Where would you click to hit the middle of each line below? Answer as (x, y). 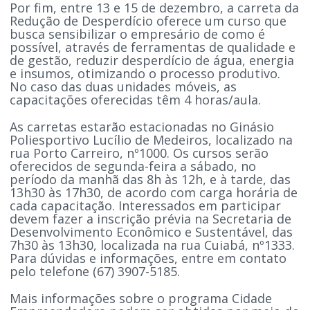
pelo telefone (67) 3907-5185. (97, 271)
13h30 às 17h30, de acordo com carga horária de (154, 192)
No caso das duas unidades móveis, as (124, 86)
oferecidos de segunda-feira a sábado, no (133, 166)
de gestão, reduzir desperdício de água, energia (152, 60)
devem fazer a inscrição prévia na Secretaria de (151, 218)
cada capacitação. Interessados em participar (146, 205)
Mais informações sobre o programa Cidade (141, 298)
